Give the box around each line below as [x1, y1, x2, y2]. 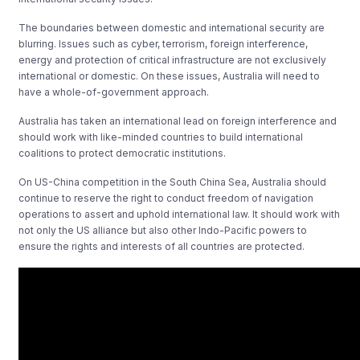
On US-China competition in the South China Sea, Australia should [18, 175, 327, 188]
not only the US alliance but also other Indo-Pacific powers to [18, 223, 308, 236]
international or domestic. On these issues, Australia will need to [18, 69, 321, 82]
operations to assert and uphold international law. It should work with [18, 207, 341, 220]
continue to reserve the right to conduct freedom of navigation [18, 191, 314, 204]
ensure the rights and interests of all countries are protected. [18, 239, 305, 252]
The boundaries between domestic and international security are [18, 21, 325, 34]
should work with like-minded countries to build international [18, 130, 304, 143]
